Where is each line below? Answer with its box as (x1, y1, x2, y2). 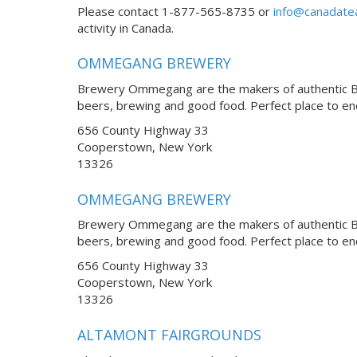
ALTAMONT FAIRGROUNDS (77, 324, 261, 344)
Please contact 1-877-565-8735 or (77, 3, 273, 19)
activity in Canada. (77, 20, 174, 36)
